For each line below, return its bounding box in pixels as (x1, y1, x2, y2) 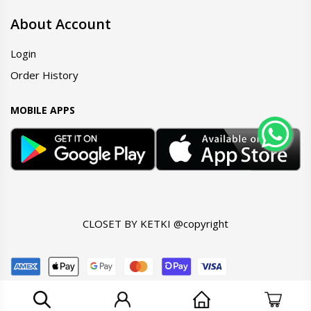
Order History (10, 68, 78, 82)
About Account (10, 15, 111, 33)
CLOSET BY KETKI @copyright (83, 217, 228, 230)
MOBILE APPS (10, 103, 75, 117)
